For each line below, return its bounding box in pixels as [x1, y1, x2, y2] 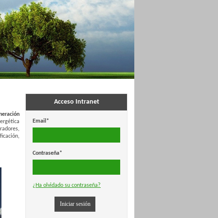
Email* [33, 118, 49, 124]
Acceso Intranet [54, 98, 99, 106]
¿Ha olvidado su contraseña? [33, 182, 101, 188]
